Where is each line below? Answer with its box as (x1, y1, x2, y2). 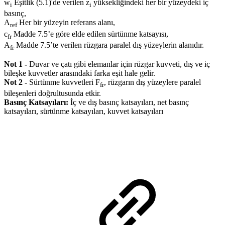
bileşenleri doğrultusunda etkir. (4, 89, 101, 98)
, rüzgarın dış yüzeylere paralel (104, 77, 201, 86)
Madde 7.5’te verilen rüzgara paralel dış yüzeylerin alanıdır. (14, 40, 204, 49)
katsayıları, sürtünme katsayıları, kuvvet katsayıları (4, 107, 163, 116)
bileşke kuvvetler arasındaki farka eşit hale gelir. (4, 68, 155, 77)
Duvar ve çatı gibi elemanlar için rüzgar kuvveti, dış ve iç (27, 59, 210, 68)
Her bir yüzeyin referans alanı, (17, 18, 115, 27)
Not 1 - (4, 59, 27, 68)
